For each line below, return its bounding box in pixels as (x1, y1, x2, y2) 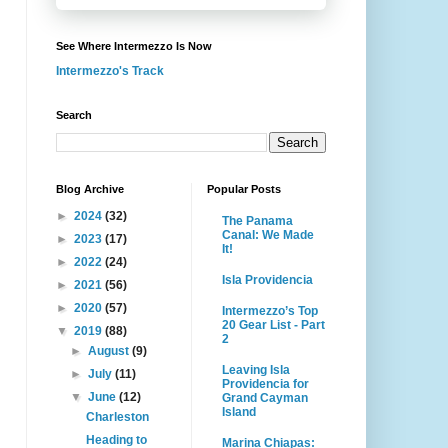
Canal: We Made (222, 228, 314, 243)
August (88, 344, 133, 358)
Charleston (85, 410, 149, 424)
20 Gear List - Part (222, 317, 325, 332)
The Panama (222, 214, 293, 229)
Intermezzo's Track (56, 64, 164, 78)
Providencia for (222, 376, 309, 391)
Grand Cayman (222, 390, 308, 405)
